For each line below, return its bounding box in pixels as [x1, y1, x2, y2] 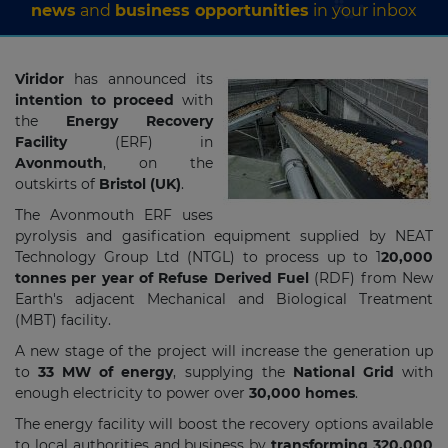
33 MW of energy [38, 363, 174, 381]
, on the [103, 154, 213, 172]
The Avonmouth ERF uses [15, 206, 213, 224]
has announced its [64, 70, 213, 88]
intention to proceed [15, 91, 175, 109]
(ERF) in [67, 133, 213, 151]
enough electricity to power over [15, 384, 249, 402]
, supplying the [173, 363, 293, 381]
